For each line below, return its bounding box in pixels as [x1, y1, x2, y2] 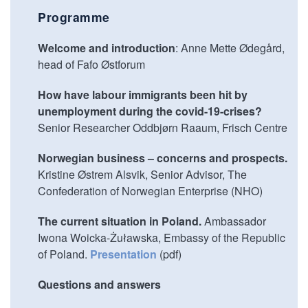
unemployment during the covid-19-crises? [38, 103, 262, 119]
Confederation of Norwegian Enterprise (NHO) [38, 183, 263, 199]
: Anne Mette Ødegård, [175, 40, 285, 56]
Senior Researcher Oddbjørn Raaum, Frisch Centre [38, 120, 287, 135]
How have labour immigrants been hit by [38, 87, 247, 102]
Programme [38, 8, 110, 25]
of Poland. [38, 246, 90, 262]
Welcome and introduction [38, 40, 175, 56]
